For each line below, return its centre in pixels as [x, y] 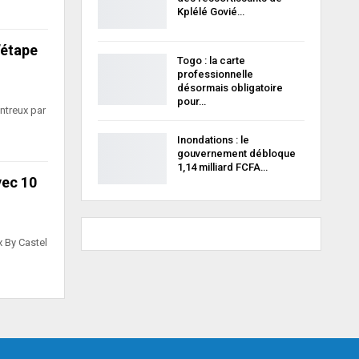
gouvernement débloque [236, 153]
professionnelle [215, 74]
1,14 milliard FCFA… [222, 167]
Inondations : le [213, 139]
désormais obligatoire [230, 87]
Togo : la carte [211, 60]
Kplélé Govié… [210, 12]
